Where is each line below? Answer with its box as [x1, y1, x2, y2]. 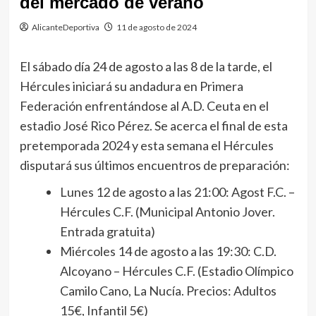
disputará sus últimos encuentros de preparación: [19, 157, 290, 173]
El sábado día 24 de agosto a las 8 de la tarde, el [19, 59, 272, 74]
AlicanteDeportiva [31, 22, 99, 32]
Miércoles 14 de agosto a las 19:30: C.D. [59, 243, 276, 259]
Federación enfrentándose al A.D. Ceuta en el [19, 98, 269, 114]
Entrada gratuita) [59, 224, 155, 239]
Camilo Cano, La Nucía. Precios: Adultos [59, 283, 276, 298]
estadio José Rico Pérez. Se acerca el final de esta [19, 118, 288, 133]
